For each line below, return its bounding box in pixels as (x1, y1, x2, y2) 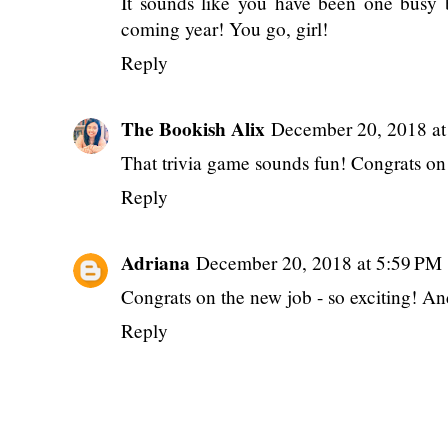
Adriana (121, 362, 190, 391)
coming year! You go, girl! (121, 129, 328, 155)
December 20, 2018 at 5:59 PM (196, 364, 442, 389)
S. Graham (121, 67, 213, 97)
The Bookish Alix (121, 227, 265, 257)
